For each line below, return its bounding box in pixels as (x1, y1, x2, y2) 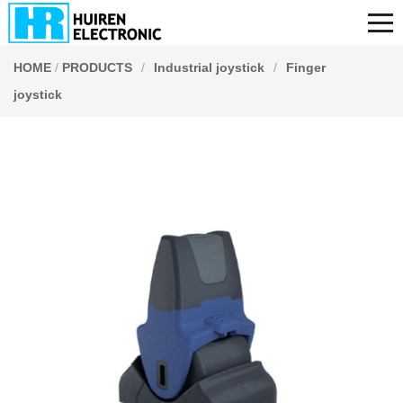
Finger (286, 60, 326, 75)
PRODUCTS (62, 60, 132, 75)
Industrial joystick (154, 60, 264, 75)
